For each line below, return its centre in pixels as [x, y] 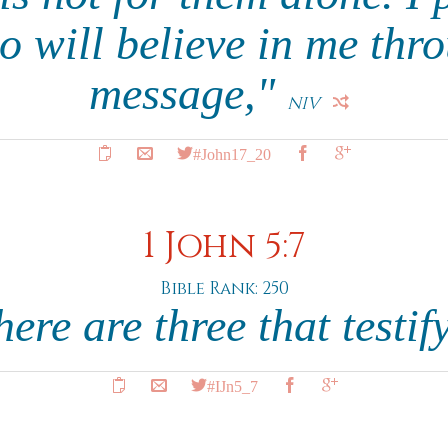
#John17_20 [232, 153]
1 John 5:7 [224, 246]
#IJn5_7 [232, 385]
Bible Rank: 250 [224, 288]
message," [188, 93]
